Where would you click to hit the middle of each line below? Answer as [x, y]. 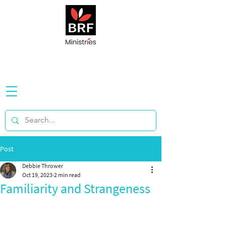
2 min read [67, 175]
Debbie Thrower [43, 166]
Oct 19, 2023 [37, 175]
